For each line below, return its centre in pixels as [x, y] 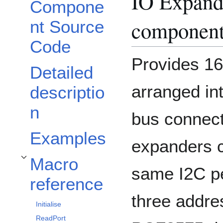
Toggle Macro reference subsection [64, 163]
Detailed [61, 73]
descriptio [67, 93]
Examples [68, 138]
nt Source [67, 27]
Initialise [49, 204]
